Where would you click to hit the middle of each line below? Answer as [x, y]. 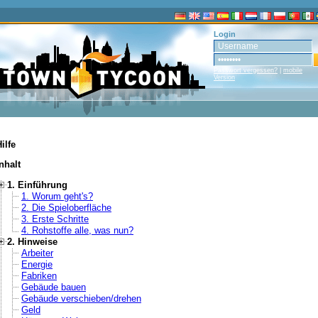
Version [224, 77]
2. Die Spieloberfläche [66, 207]
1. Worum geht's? [57, 196]
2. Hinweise [32, 241]
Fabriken [39, 275]
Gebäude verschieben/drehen [81, 298]
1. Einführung [37, 185]
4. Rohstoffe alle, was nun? [77, 230]
